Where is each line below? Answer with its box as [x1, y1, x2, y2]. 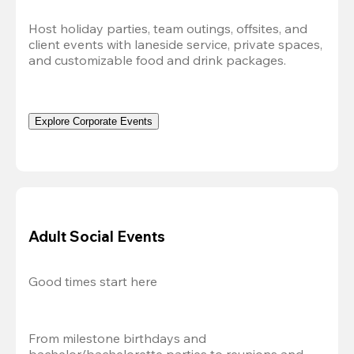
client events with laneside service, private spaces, [28, 36, 322, 52]
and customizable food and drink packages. [28, 51, 286, 68]
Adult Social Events [28, 227, 165, 247]
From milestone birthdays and [28, 330, 206, 346]
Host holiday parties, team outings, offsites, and [28, 20, 307, 36]
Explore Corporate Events [35, 115, 153, 127]
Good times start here [28, 273, 157, 289]
